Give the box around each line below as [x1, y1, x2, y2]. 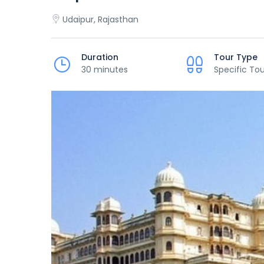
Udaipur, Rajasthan [62, 14, 138, 25]
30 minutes [81, 64, 128, 75]
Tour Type [214, 51, 258, 63]
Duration [81, 51, 118, 63]
